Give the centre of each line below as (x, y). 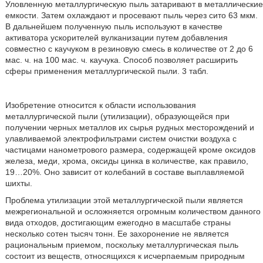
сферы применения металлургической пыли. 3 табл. (107, 71)
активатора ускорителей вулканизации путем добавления (116, 38)
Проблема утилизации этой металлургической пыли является (124, 200)
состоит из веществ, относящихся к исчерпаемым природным (125, 256)
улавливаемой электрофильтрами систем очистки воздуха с (121, 139)
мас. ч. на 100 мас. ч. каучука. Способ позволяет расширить (121, 60)
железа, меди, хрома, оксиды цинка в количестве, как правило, (127, 161)
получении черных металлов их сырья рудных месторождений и (129, 127)
